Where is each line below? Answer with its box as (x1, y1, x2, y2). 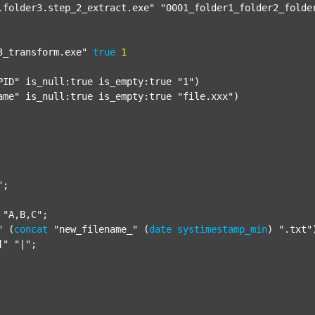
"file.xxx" (177, 91, 233, 102)
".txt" (278, 224, 312, 235)
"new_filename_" (53, 224, 138, 235)
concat (14, 224, 48, 235)
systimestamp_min (177, 224, 267, 235)
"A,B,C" (3, 209, 42, 220)
